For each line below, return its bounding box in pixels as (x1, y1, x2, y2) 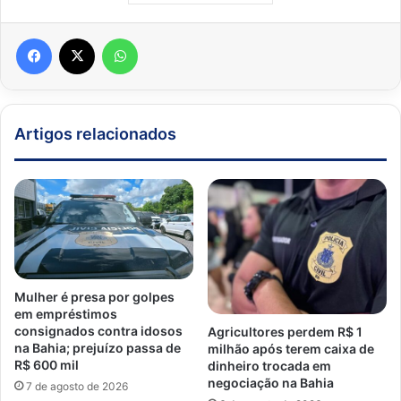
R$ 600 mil (14, 357, 79, 373)
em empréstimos (14, 306, 117, 322)
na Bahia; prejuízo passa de (14, 340, 181, 356)
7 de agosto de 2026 (26, 380, 128, 394)
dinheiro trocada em (208, 357, 331, 373)
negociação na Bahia (208, 374, 334, 390)
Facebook (51, 30, 106, 46)
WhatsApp (137, 30, 194, 46)
